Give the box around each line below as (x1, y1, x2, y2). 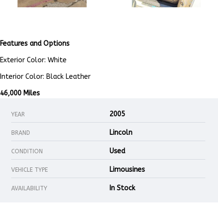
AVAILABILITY (11, 185, 47, 192)
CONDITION (11, 148, 43, 155)
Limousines (109, 165, 145, 174)
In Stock (109, 184, 135, 193)
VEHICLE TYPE (11, 166, 48, 174)
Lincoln (109, 128, 132, 137)
